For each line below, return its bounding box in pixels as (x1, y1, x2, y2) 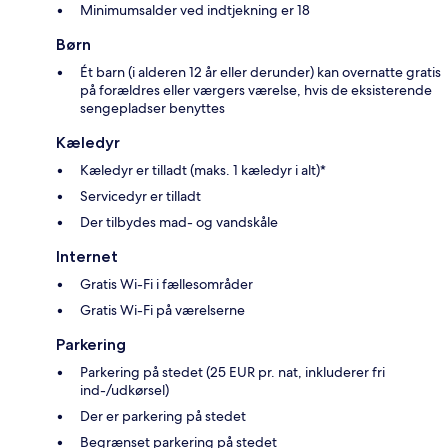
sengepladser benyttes (80, 98, 225, 117)
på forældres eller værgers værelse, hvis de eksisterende (80, 80, 432, 99)
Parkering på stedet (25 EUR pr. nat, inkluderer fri (80, 362, 385, 381)
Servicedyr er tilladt (80, 186, 201, 205)
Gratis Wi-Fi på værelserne (80, 300, 245, 319)
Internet (56, 246, 118, 266)
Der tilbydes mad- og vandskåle (80, 212, 278, 231)
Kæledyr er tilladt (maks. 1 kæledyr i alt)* (80, 160, 326, 179)
